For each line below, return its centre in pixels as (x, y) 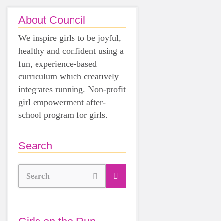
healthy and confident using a (71, 51)
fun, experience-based (57, 64)
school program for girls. (63, 115)
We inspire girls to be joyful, (70, 38)
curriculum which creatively (69, 76)
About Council (52, 20)
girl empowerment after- (62, 102)
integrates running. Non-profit (72, 89)
